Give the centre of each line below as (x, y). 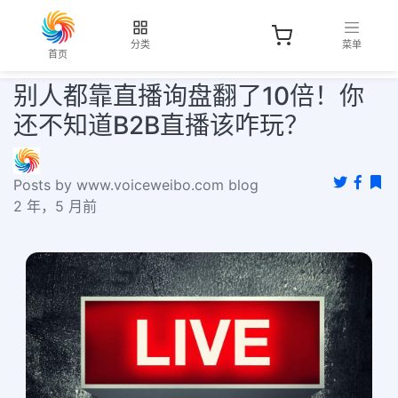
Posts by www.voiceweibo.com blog (136, 185)
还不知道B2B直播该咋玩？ (161, 125)
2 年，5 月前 (55, 206)
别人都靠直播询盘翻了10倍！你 (189, 96)
